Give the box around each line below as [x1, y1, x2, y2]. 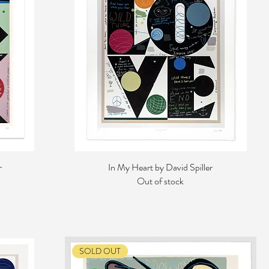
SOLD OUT [79, 245, 121, 258]
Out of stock [137, 174, 184, 189]
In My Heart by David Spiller [108, 160, 213, 175]
